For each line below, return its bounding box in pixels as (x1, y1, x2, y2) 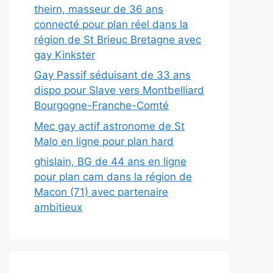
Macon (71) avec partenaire (34, 186, 168, 198)
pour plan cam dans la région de (34, 171, 192, 183)
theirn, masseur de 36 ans (34, 2, 163, 15)
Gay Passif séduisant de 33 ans (34, 69, 191, 81)
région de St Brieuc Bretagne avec (34, 33, 201, 46)
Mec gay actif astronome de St (34, 119, 185, 132)
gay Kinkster (34, 48, 95, 61)
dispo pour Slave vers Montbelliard (34, 84, 204, 96)
